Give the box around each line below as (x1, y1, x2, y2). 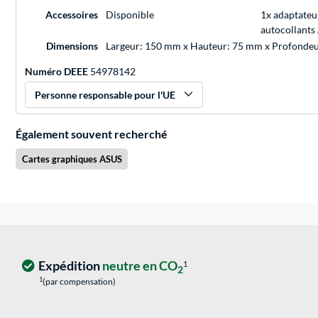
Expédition (38, 258, 102, 274)
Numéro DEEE (25, 65, 88, 78)
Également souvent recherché (16, 127, 168, 141)
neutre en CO (102, 258, 177, 274)
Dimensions (46, 40, 98, 53)
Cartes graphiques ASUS (21, 153, 122, 165)
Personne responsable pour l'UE (35, 89, 175, 102)
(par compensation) (43, 276, 116, 287)
